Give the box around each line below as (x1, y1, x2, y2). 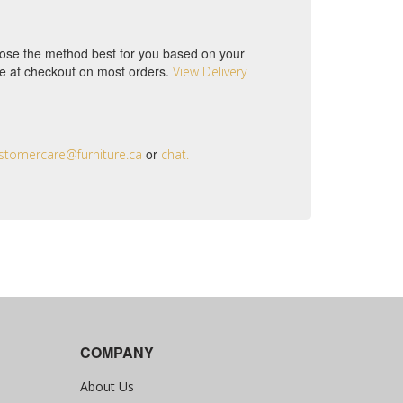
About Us (79, 377, 134, 395)
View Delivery (173, 62, 246, 80)
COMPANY (79, 342, 154, 363)
